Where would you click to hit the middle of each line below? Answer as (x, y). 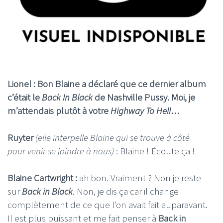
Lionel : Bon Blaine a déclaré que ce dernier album (107, 84)
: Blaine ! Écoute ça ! (156, 151)
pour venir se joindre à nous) (62, 151)
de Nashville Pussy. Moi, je (144, 97)
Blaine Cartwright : (42, 178)
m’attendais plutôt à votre (59, 111)
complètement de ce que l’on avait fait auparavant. (108, 205)
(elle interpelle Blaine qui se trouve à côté (112, 138)
